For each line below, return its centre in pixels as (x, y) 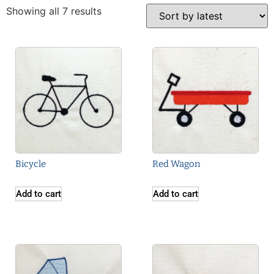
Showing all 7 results (54, 11)
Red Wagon (176, 164)
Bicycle (31, 164)
